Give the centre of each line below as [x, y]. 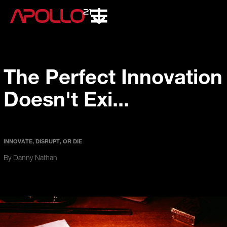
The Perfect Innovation [113, 76]
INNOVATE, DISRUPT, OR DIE [43, 141]
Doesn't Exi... [67, 98]
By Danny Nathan [31, 159]
